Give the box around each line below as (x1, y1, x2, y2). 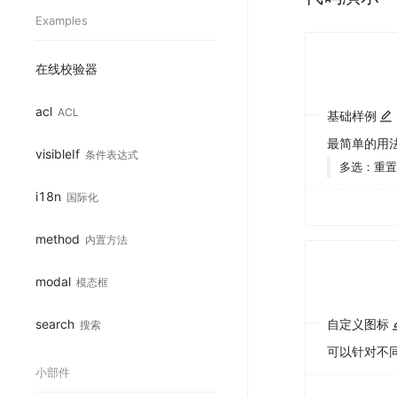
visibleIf (35, 145, 80, 161)
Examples (35, 13, 88, 27)
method (35, 230, 80, 246)
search (35, 315, 74, 331)
